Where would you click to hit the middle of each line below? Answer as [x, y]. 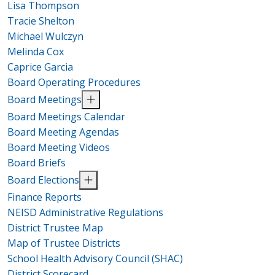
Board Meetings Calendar [66, 116]
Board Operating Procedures [74, 82]
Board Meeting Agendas [63, 132]
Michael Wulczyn [45, 36]
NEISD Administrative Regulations [85, 212]
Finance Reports [45, 197]
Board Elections [43, 180]
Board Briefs [37, 162]
